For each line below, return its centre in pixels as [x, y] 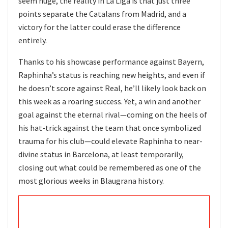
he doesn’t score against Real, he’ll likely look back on [112, 88]
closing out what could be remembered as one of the [110, 167]
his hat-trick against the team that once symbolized [110, 127]
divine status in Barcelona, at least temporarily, [101, 154]
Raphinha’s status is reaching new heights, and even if [112, 75]
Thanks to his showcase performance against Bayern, [111, 61]
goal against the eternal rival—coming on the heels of [113, 114]
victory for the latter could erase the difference [99, 27]
